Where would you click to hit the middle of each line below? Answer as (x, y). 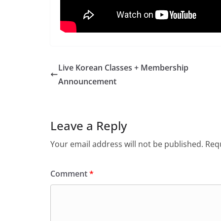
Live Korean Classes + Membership (123, 68)
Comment (70, 174)
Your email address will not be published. (127, 144)
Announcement (87, 81)
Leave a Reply (89, 126)
